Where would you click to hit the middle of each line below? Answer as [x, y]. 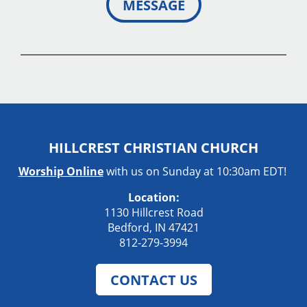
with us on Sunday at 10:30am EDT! [196, 171]
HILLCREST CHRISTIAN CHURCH [153, 147]
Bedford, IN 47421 [153, 227]
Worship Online [61, 171]
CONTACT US [153, 279]
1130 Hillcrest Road [153, 212]
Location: [153, 197]
